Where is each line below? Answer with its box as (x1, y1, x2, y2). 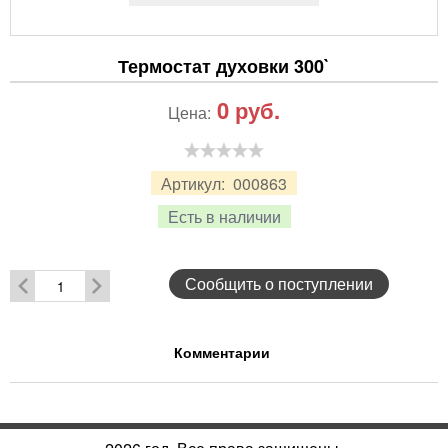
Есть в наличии (167, 205, 281, 229)
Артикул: (161, 171, 229, 195)
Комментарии (173, 342, 270, 363)
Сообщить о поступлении (185, 272, 373, 296)
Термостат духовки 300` (118, 53, 330, 80)
